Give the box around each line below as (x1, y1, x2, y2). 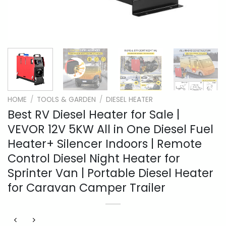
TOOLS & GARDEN (37, 94, 96, 104)
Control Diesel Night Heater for (8, 150, 180, 166)
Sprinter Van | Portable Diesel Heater (8, 164, 213, 181)
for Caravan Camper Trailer (8, 179, 165, 196)
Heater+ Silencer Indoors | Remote (8, 135, 202, 152)
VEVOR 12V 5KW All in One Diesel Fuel (8, 121, 213, 137)
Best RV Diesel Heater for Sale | (8, 106, 180, 123)
